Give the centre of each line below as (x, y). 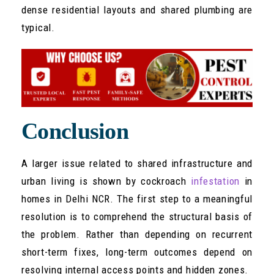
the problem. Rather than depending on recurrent (137, 234)
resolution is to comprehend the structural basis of (137, 216)
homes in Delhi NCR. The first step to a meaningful (137, 198)
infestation (215, 181)
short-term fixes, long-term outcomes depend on (137, 252)
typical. (38, 28)
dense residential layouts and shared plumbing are (137, 10)
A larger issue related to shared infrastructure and (137, 163)
